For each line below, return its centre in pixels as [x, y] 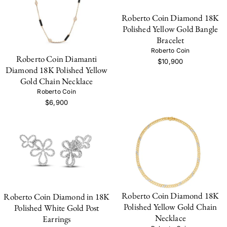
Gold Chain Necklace [57, 81]
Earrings [57, 219]
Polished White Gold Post [57, 207]
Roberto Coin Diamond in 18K [57, 196]
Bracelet [171, 40]
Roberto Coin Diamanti [56, 59]
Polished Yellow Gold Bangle [171, 29]
